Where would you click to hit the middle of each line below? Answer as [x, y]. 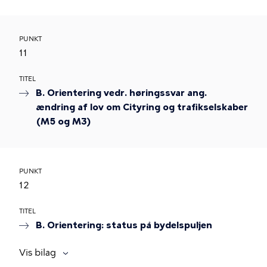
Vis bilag [38, 252]
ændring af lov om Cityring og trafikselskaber [142, 107]
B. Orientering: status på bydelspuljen [124, 225]
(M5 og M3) [63, 122]
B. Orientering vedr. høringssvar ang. [121, 93]
